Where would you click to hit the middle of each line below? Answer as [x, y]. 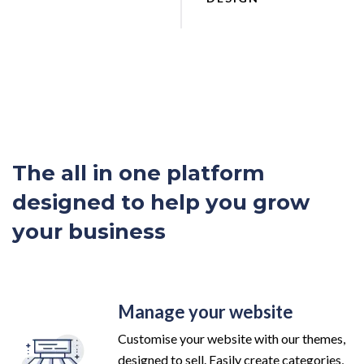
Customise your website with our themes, [232, 338]
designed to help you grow [161, 202]
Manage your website [206, 311]
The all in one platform [139, 173]
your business [89, 231]
